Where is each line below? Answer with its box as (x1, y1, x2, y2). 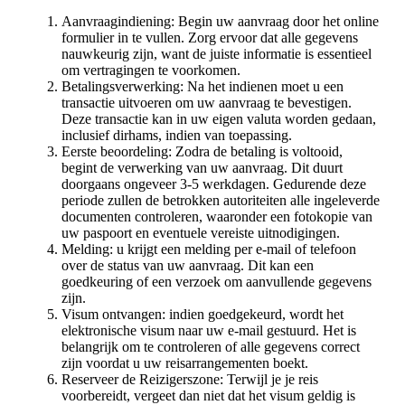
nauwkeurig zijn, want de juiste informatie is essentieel (61, 45, 372, 61)
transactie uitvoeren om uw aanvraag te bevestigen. (61, 94, 352, 110)
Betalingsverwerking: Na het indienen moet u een (61, 78, 344, 94)
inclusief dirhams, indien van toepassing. (61, 127, 292, 143)
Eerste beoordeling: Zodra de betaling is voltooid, (61, 143, 343, 159)
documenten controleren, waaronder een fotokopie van (61, 208, 372, 224)
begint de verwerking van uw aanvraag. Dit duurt (61, 159, 343, 175)
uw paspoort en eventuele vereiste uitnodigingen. (61, 224, 340, 240)
